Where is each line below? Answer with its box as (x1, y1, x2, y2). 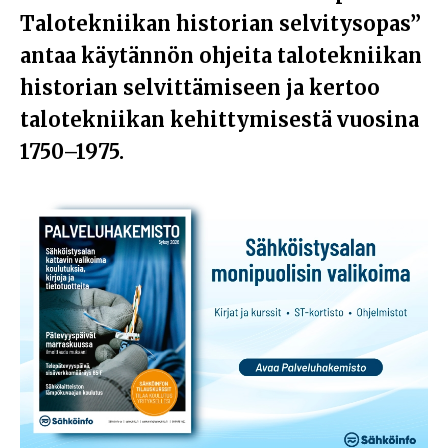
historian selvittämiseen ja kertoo (20, 75, 380, 101)
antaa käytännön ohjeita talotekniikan (20, 43, 422, 69)
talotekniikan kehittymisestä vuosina (20, 107, 419, 133)
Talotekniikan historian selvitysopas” (20, 11, 421, 37)
